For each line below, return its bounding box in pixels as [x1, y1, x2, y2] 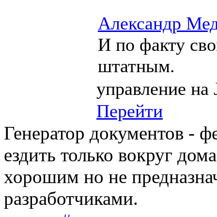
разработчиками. [4, 187, 138, 209]
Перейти [96, 100, 163, 121]
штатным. [98, 55, 175, 76]
